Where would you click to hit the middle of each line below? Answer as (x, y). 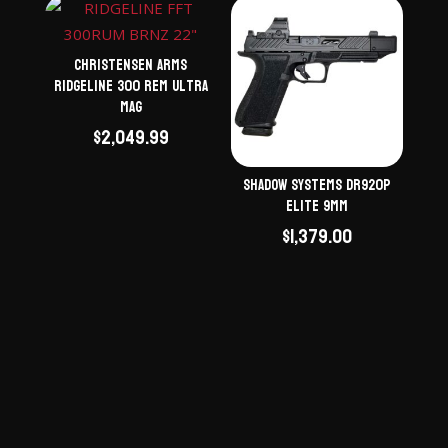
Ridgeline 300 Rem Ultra (130, 86)
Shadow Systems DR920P (317, 185)
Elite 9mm (317, 206)
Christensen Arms (131, 65)
